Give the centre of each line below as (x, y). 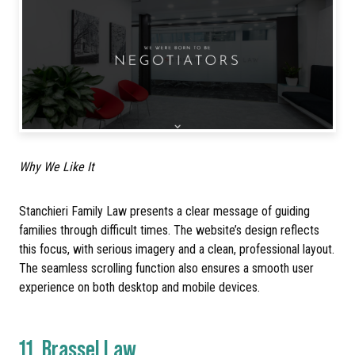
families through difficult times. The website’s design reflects (169, 230)
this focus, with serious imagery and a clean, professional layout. (177, 249)
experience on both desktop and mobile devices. (139, 287)
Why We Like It (57, 166)
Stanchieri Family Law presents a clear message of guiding (164, 211)
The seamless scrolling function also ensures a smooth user (166, 268)
